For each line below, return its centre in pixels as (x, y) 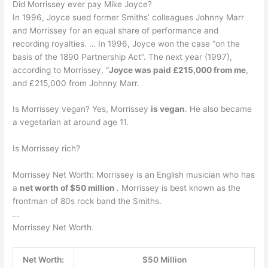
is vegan (168, 109)
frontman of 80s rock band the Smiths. (87, 201)
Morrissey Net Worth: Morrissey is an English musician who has (134, 175)
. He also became (219, 109)
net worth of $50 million (68, 188)
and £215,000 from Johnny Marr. (76, 83)
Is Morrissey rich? (47, 149)
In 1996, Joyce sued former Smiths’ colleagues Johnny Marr (129, 17)
